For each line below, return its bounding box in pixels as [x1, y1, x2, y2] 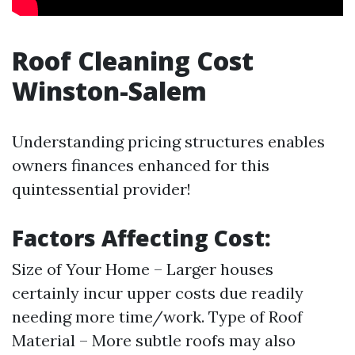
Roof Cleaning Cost [12, 44, 254, 78]
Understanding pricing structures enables [12, 132, 325, 151]
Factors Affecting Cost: [12, 223, 271, 253]
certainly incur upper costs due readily [12, 283, 303, 303]
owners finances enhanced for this [12, 155, 269, 175]
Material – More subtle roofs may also [12, 330, 296, 350]
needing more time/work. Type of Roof [12, 307, 303, 326]
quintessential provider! [12, 179, 191, 199]
